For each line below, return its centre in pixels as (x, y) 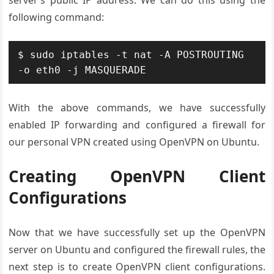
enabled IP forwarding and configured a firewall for (137, 125)
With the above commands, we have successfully (137, 108)
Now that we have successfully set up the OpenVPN (137, 232)
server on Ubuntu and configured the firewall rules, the (137, 250)
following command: (57, 17)
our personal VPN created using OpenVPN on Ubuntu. (134, 142)
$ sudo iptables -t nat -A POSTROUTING (131, 55)
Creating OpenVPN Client (137, 176)
